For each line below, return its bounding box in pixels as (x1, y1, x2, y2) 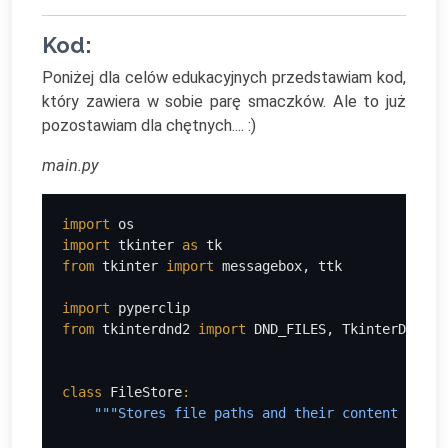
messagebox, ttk (222, 258, 342, 274)
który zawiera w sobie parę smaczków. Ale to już (42, 92, 406, 111)
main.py (42, 156, 99, 175)
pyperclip (118, 300, 190, 316)
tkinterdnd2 (102, 321, 198, 337)
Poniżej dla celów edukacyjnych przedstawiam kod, (42, 68, 406, 87)
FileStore (110, 384, 182, 400)
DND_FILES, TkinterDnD (254, 321, 422, 337)
